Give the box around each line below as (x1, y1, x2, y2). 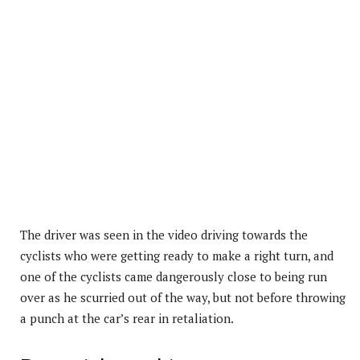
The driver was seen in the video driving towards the (20, 226, 308, 243)
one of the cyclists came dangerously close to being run (20, 268, 327, 284)
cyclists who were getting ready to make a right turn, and (20, 247, 333, 264)
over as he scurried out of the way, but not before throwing (20, 288, 346, 305)
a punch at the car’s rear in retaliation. (20, 309, 234, 326)
